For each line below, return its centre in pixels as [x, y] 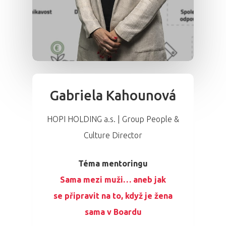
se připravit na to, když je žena [113, 196]
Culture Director [113, 135]
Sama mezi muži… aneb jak [113, 180]
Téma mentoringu [113, 164]
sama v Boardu [113, 212]
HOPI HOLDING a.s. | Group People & [113, 119]
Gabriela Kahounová [113, 96]
